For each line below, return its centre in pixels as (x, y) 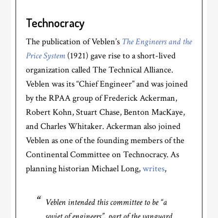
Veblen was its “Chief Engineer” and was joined (107, 84)
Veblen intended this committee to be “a (106, 202)
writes (154, 169)
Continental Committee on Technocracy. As (103, 155)
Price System (47, 56)
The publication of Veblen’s (74, 42)
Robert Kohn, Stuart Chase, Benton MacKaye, (106, 112)
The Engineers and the (157, 42)
